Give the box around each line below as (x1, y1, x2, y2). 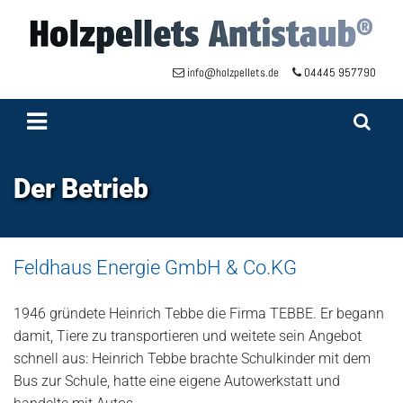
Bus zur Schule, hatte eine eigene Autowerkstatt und (13, 372, 340, 390)
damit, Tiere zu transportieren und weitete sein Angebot (13, 327, 362, 345)
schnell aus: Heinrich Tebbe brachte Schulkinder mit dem (13, 350, 371, 368)
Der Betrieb (13, 173, 148, 205)
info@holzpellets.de (187, 65, 292, 81)
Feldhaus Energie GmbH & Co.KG (13, 256, 297, 280)
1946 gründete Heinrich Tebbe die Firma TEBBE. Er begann (13, 305, 384, 323)
